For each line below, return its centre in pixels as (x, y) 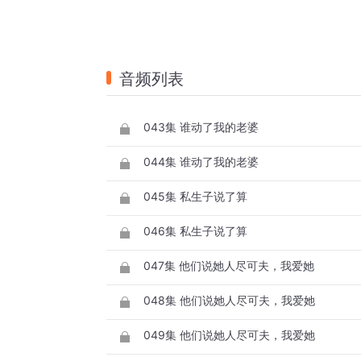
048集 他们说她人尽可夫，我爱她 (229, 301)
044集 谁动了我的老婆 (201, 162)
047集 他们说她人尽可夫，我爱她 (229, 266)
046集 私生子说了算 (195, 231)
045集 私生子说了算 (195, 197)
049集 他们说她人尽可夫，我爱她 (229, 335)
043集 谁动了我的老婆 (201, 127)
